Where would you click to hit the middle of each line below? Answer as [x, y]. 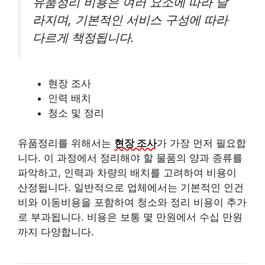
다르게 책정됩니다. [83, 37]
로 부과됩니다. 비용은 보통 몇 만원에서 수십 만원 [130, 217]
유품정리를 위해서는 [66, 143]
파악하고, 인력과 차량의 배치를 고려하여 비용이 [127, 172]
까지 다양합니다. [56, 232]
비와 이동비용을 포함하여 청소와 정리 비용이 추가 [132, 202]
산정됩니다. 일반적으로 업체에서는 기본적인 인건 [131, 187]
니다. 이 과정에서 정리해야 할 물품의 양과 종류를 [130, 158]
